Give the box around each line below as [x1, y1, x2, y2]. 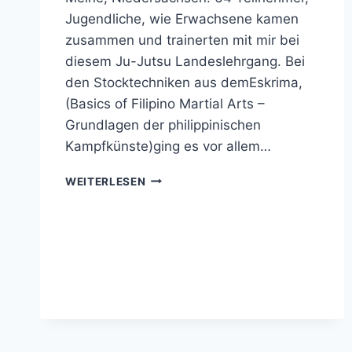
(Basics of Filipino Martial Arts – [65, 95, 265, 112]
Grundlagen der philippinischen [65, 116, 261, 133]
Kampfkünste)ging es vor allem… [65, 137, 271, 154]
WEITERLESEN [65, 174, 146, 188]
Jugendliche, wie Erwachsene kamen [65, 10, 299, 27]
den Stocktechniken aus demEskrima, [65, 74, 302, 90]
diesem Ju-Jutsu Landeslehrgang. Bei [65, 53, 305, 69]
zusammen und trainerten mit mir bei [65, 31, 299, 48]
